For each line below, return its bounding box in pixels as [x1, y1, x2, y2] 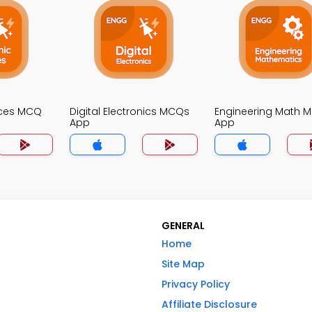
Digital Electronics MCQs [70, 104, 189, 118]
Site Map [162, 257, 205, 271]
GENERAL [162, 219, 205, 233]
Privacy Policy [162, 277, 230, 291]
